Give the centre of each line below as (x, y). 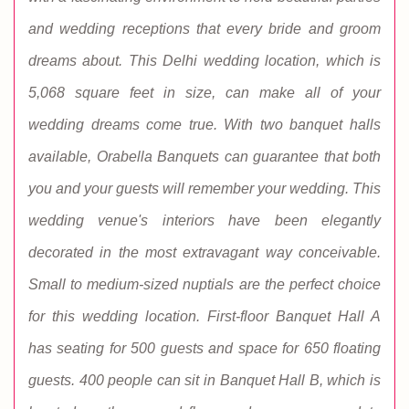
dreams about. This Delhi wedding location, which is (204, 61)
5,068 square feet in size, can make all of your (204, 93)
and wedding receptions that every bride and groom (204, 29)
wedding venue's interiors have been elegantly (204, 220)
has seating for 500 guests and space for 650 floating (204, 348)
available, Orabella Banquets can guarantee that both (204, 157)
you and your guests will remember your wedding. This (204, 189)
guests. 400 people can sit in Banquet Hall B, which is (204, 380)
